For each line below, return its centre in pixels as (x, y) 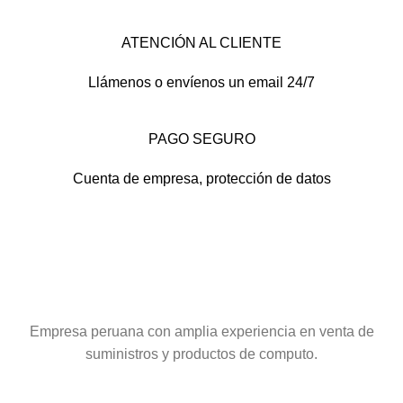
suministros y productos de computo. (201, 354)
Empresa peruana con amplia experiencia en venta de (201, 331)
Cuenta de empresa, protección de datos (201, 179)
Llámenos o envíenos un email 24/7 (201, 82)
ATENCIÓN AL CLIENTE (201, 43)
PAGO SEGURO (201, 139)
